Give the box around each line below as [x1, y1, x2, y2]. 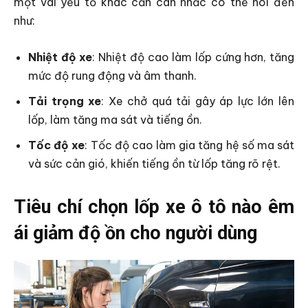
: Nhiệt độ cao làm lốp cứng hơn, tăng [92, 49, 295, 64]
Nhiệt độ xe [28, 49, 93, 64]
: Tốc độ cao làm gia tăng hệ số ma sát [85, 137, 295, 152]
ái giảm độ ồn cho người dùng [14, 221, 257, 244]
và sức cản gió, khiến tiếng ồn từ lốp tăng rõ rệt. [28, 156, 280, 170]
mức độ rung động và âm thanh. [28, 68, 197, 82]
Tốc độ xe [28, 137, 85, 152]
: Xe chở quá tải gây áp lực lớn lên [101, 93, 295, 108]
